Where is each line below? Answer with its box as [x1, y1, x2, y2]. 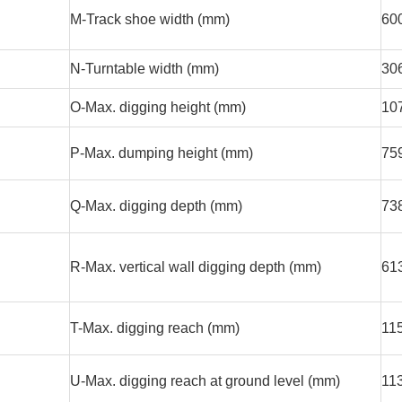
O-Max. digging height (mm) [70, 100, 246, 116]
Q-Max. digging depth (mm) [70, 198, 242, 214]
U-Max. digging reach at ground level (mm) [70, 373, 340, 389]
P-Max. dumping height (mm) [70, 145, 253, 162]
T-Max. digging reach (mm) [70, 320, 240, 336]
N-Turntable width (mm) [70, 61, 219, 77]
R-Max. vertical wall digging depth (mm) [70, 259, 321, 275]
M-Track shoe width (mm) [70, 12, 230, 28]
